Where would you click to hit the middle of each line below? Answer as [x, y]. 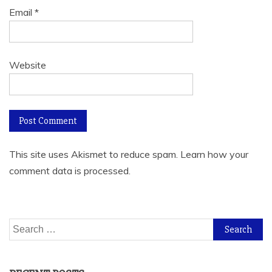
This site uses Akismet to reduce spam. [95, 154]
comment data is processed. [70, 170]
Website [28, 65]
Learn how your [214, 154]
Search [24, 226]
